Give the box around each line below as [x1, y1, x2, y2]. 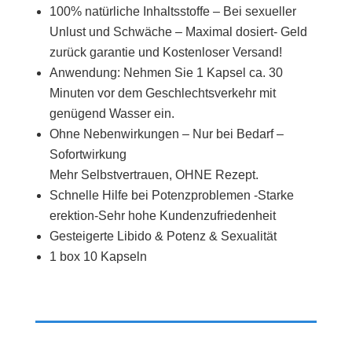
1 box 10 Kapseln [49, 250, 147, 263]
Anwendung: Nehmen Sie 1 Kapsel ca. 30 [49, 66, 283, 79]
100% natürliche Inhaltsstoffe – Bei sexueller [49, 5, 296, 18]
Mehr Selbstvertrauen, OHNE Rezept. [49, 168, 258, 181]
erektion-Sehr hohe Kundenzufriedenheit [49, 209, 276, 222]
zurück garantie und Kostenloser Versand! [49, 46, 282, 59]
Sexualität [220, 229, 277, 243]
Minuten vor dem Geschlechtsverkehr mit [49, 86, 276, 100]
